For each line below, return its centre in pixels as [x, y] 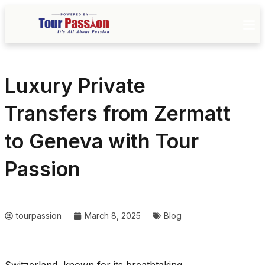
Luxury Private [75, 85]
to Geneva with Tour [102, 141]
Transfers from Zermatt [117, 113]
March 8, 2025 [113, 216]
